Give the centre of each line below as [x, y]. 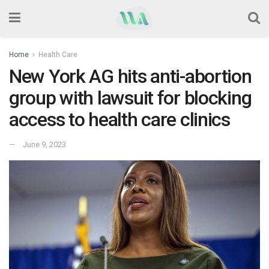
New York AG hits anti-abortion [130, 76]
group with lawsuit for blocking [130, 98]
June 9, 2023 [44, 144]
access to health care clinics [119, 119]
